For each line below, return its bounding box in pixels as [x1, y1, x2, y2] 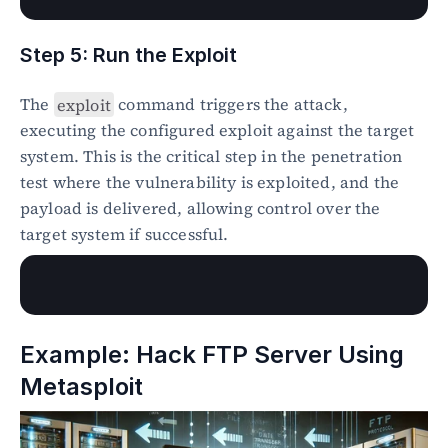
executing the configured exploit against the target [20, 119, 415, 142]
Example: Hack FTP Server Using [20, 340, 404, 370]
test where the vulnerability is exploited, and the [20, 171, 400, 194]
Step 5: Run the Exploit [20, 43, 237, 68]
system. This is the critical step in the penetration [20, 145, 403, 168]
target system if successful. [20, 223, 229, 246]
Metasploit [20, 372, 143, 402]
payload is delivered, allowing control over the [20, 197, 381, 220]
